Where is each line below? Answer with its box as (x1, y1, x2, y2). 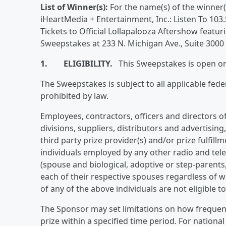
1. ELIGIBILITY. (40, 58, 112, 69)
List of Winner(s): (40, 2, 108, 13)
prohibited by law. (40, 90, 108, 101)
